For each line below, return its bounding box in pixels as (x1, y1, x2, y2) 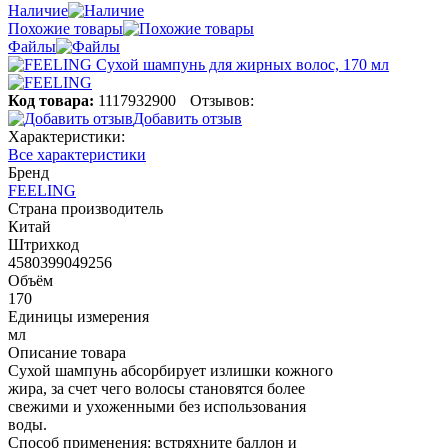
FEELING (8, 181, 76, 199)
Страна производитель (8, 199, 163, 217)
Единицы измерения (8, 307, 149, 325)
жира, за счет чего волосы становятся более (8, 379, 305, 397)
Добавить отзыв (133, 109, 242, 127)
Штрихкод (8, 235, 79, 253)
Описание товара (8, 343, 126, 361)
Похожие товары (8, 19, 123, 37)
